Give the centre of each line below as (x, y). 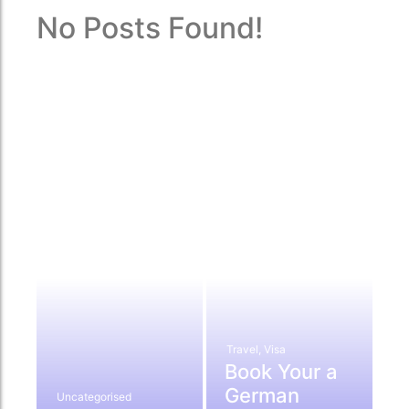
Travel (242, 350)
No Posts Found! (150, 28)
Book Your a (281, 372)
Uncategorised (94, 397)
